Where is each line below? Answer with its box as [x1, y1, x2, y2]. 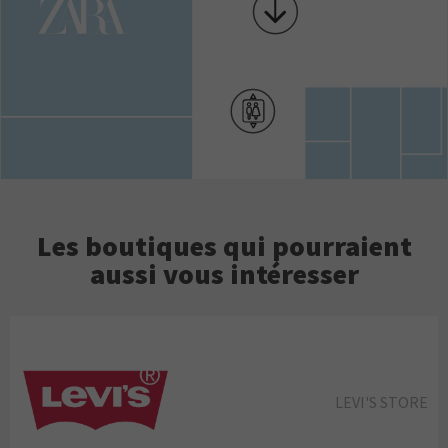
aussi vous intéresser [89, 256, 359, 293]
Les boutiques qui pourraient [36, 228, 412, 265]
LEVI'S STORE [334, 391, 428, 412]
